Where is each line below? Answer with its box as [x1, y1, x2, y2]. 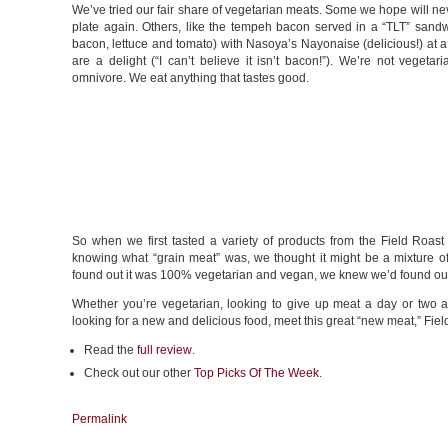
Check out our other [84, 366, 194, 380]
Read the [84, 343, 137, 357]
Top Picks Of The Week [194, 366, 319, 380]
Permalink [72, 412, 127, 426]
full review [137, 343, 192, 357]
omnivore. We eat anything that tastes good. [72, 71, 309, 85]
